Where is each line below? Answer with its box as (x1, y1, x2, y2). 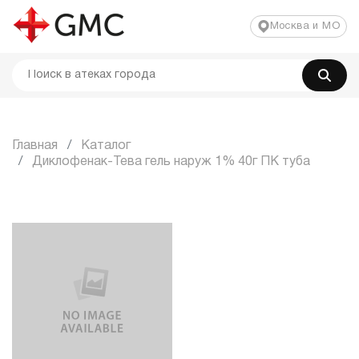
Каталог (81, 140, 131, 151)
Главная (12, 140, 58, 151)
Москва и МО (269, 22, 340, 31)
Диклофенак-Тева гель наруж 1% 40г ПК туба (32, 156, 310, 167)
